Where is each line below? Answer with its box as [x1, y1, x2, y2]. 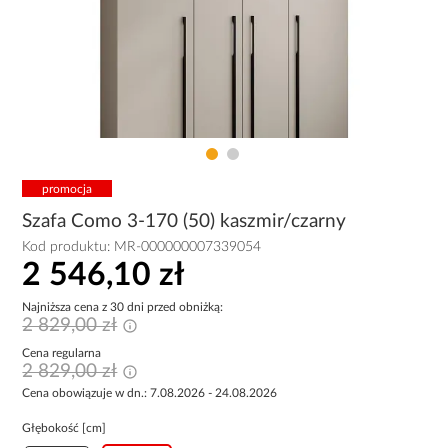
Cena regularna [22, 346, 102, 359]
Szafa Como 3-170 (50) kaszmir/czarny [22, 212, 347, 231]
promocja [42, 182, 93, 195]
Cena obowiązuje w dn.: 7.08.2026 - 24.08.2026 [22, 386, 278, 399]
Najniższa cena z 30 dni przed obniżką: [22, 300, 224, 313]
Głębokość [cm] [22, 421, 107, 434]
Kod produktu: [22, 240, 115, 254]
